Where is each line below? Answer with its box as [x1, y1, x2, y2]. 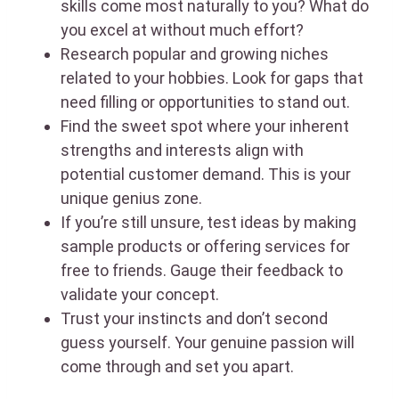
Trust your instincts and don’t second [61, 308, 328, 328]
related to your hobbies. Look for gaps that [61, 68, 363, 87]
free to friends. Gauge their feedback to [61, 260, 343, 280]
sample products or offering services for [61, 236, 350, 256]
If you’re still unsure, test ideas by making [61, 212, 356, 232]
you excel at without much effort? [61, 20, 304, 39]
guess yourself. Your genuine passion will [61, 332, 354, 352]
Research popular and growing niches [61, 44, 329, 63]
